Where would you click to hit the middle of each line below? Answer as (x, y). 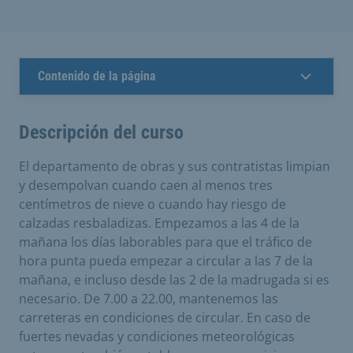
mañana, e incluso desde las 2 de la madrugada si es (174, 279)
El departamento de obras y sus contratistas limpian (175, 166)
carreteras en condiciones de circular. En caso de (165, 317)
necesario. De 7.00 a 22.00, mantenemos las (149, 298)
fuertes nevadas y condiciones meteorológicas (157, 336)
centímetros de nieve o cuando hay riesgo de (152, 204)
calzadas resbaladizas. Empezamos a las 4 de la (159, 223)
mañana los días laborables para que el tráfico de (165, 242)
